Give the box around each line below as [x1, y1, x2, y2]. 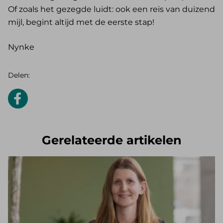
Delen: [8, 71, 30, 80]
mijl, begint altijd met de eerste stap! [8, 17, 154, 27]
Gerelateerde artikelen [41, 133, 182, 148]
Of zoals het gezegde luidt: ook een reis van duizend [8, 4, 215, 14]
